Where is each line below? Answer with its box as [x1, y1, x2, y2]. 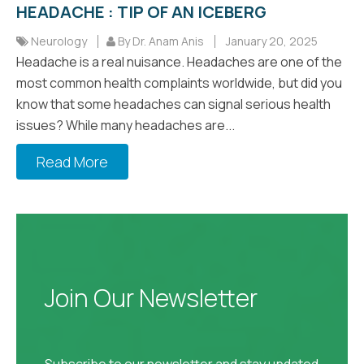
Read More [37, 151, 108, 171]
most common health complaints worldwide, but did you [16, 73, 342, 92]
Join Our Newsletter [45, 280, 258, 314]
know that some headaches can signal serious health [16, 94, 331, 113]
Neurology [31, 32, 87, 49]
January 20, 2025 [223, 32, 318, 49]
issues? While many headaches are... [16, 115, 235, 134]
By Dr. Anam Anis [115, 32, 204, 49]
